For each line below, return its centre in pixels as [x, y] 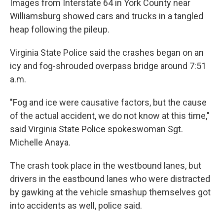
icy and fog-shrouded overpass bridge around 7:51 [108, 66]
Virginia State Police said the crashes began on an [107, 53]
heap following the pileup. [60, 30]
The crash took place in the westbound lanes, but [106, 166]
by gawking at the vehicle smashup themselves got [110, 192]
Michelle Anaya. [40, 143]
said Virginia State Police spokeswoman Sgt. [96, 129]
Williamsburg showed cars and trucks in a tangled [107, 16]
